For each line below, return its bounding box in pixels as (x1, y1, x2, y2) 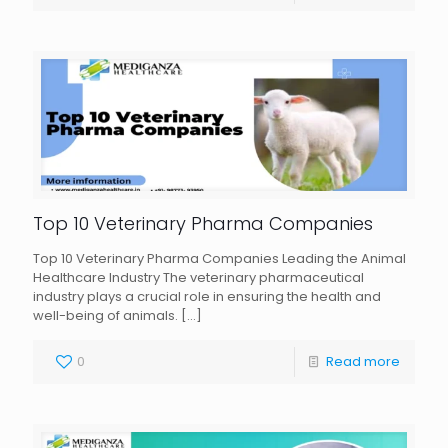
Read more (326, 351, 400, 371)
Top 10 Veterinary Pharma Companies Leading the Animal (33, 248, 406, 268)
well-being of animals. (33, 305, 178, 325)
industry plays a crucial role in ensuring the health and (33, 286, 381, 306)
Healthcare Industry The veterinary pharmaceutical (33, 267, 364, 287)
